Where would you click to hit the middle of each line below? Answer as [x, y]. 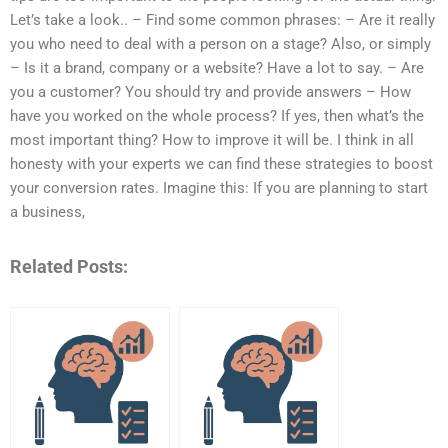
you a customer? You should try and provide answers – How [210, 92]
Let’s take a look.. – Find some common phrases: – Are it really [222, 20]
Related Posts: [69, 266]
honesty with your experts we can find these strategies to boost [221, 164]
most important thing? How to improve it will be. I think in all [212, 140]
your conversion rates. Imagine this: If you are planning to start [219, 188]
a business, [47, 212]
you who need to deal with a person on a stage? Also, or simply [220, 44]
